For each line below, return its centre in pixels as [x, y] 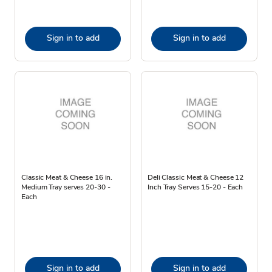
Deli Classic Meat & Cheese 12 [196, 177]
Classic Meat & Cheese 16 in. [67, 177]
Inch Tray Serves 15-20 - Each [195, 187]
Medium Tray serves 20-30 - [66, 187]
